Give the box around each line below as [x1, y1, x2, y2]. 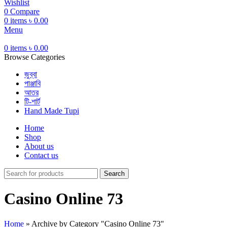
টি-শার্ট [24, 97, 40, 106]
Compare [10, 7, 40, 16]
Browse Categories [4, 53, 65, 61]
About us [24, 142, 54, 150]
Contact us [24, 151, 58, 160]
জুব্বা [24, 70, 37, 79]
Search [104, 170, 125, 177]
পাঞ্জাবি [24, 79, 41, 88]
